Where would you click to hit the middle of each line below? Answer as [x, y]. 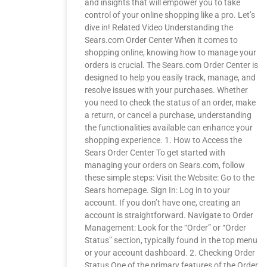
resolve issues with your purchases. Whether [166, 90]
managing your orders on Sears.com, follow [165, 165]
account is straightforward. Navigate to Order [169, 215]
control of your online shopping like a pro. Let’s [170, 15]
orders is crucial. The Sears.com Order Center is [171, 65]
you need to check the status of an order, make [170, 103]
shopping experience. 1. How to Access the [163, 140]
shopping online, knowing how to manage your [170, 52]
